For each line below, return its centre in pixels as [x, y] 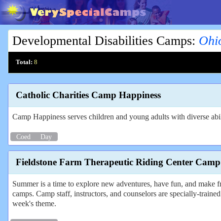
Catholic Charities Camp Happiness [88, 95]
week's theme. [34, 203]
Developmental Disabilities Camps [102, 41]
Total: [24, 62]
